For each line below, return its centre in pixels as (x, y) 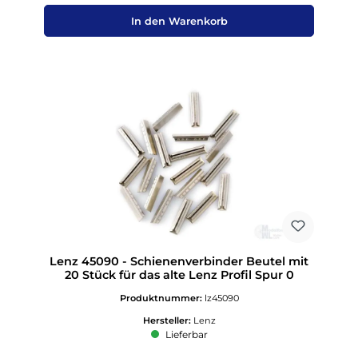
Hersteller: (168, 321)
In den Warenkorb (179, 21)
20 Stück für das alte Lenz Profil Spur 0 (179, 274)
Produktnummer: (162, 298)
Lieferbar (185, 334)
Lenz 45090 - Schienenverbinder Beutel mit (179, 261)
